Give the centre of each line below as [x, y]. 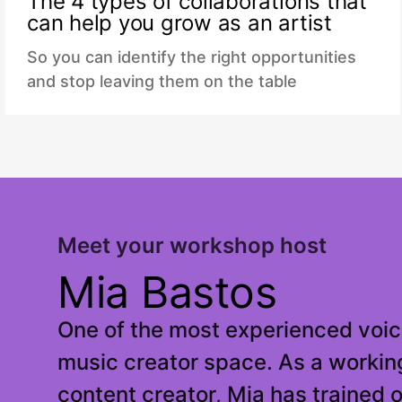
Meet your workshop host [192, 245]
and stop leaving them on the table [162, 81]
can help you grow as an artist [179, 23]
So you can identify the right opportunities [192, 57]
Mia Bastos [167, 292]
